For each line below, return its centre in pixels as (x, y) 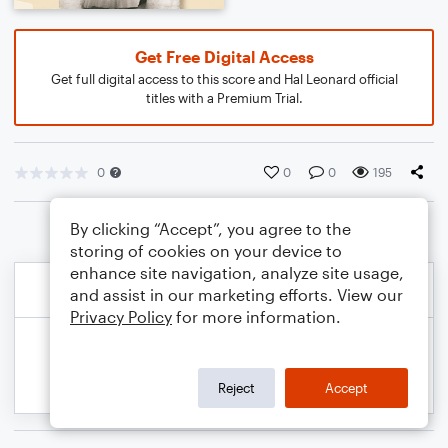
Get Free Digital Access (224, 56)
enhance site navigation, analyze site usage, (237, 272)
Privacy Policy (121, 316)
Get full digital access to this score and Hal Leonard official (224, 79)
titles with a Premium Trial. (224, 98)
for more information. (256, 316)
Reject (236, 387)
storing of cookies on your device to (206, 250)
